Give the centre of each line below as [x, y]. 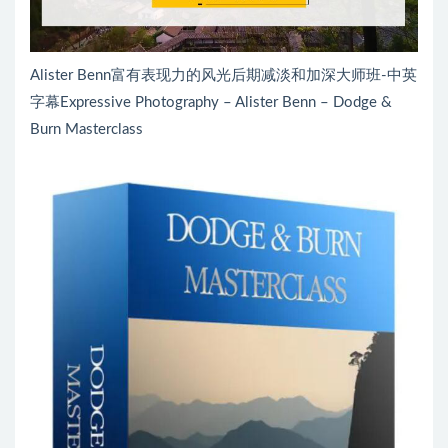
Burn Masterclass [86, 129]
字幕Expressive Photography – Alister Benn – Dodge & [211, 102]
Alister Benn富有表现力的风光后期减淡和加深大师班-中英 [223, 75]
